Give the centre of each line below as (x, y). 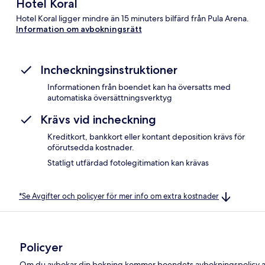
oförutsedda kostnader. (91, 147)
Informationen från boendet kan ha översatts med (139, 87)
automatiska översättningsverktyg (110, 97)
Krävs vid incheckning (98, 119)
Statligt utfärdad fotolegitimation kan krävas (128, 162)
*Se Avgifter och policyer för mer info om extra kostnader (119, 196)
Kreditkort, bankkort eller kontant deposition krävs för (146, 136)
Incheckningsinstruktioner (109, 70)
